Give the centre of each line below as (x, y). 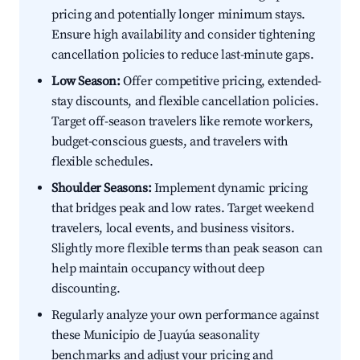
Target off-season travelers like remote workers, (182, 122)
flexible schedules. (102, 162)
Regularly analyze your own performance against (185, 315)
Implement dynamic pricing (229, 188)
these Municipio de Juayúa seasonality (155, 335)
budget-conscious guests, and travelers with (170, 142)
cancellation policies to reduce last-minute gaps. (183, 55)
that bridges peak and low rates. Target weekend (183, 209)
